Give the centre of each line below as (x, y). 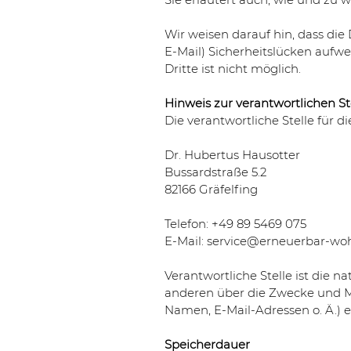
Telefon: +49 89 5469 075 (235, 224)
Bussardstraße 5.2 (215, 172)
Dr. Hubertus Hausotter (232, 155)
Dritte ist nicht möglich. (233, 69)
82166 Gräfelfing (211, 189)
